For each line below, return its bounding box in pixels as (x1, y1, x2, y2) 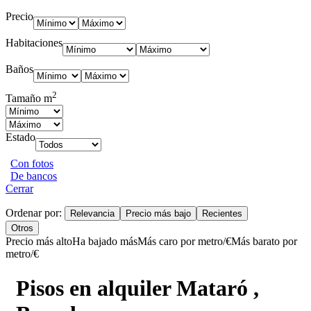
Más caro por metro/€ (137, 235, 231, 248)
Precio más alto (6, 235, 72, 248)
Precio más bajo (126, 208, 191, 219)
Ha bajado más (72, 235, 137, 248)
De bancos (10, 170, 57, 183)
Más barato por (231, 235, 297, 248)
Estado (6, 131, 35, 144)
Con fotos (10, 158, 53, 170)
